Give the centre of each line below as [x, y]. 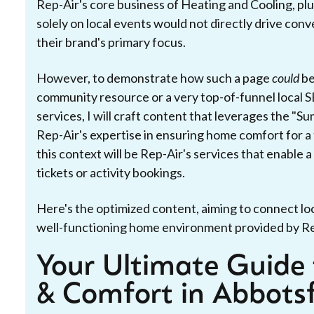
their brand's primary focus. [111, 42]
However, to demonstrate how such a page [154, 78]
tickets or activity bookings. [111, 172]
